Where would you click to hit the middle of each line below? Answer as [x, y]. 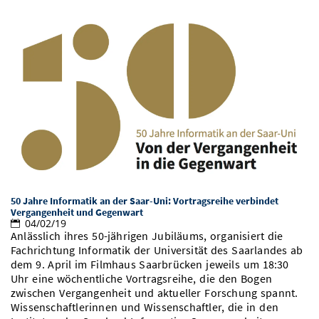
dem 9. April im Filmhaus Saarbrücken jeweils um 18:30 [150, 265]
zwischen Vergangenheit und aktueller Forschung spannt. [155, 293]
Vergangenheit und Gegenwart [77, 213]
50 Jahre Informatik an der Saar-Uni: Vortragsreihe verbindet [145, 201]
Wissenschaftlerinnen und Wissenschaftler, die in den [145, 308]
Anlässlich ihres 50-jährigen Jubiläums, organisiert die [147, 236]
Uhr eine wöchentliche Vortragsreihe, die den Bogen [142, 279]
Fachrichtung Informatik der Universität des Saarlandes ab [157, 251]
